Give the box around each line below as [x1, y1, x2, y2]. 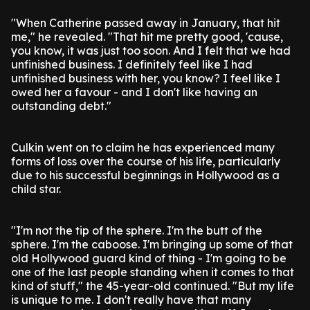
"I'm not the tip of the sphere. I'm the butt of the [11, 224, 262, 237]
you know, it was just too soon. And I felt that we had [11, 44, 291, 57]
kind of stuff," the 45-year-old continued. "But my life [11, 279, 294, 293]
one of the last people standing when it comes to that [11, 265, 294, 279]
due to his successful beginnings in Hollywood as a [11, 168, 280, 182]
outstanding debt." [11, 99, 111, 113]
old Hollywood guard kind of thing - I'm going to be [11, 251, 286, 265]
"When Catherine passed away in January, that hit [11, 16, 280, 30]
